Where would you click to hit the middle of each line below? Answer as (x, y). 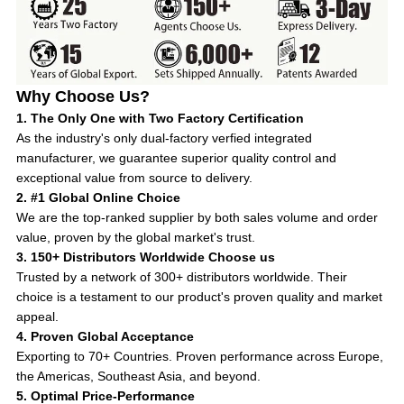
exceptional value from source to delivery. (135, 177)
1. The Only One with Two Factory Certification (161, 118)
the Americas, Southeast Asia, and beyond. (139, 376)
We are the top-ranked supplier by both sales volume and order (197, 217)
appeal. (38, 316)
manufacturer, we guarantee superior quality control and (177, 157)
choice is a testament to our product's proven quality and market (200, 296)
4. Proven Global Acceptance (106, 336)
